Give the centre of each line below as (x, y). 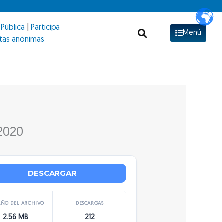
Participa (45, 28)
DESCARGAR (53, 173)
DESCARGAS (90, 203)
